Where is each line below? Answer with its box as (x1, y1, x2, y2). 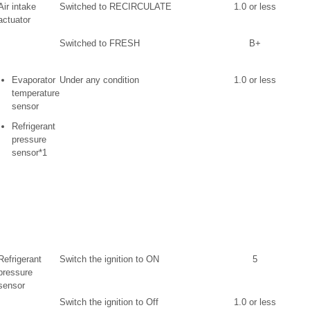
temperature (12, 88, 60, 98)
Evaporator (12, 75, 55, 85)
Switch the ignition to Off (60, 297, 158, 307)
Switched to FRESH (60, 38, 140, 48)
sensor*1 (12, 147, 47, 158)
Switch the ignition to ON (60, 254, 159, 264)
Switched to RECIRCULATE (60, 1, 172, 12)
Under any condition (60, 75, 139, 85)
